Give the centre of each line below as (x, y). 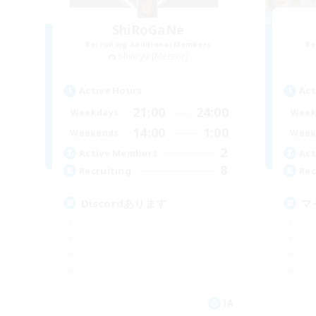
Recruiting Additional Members (148, 45)
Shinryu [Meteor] (153, 56)
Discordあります (124, 203)
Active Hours (111, 91)
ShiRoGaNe (148, 30)
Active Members (119, 153)
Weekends (95, 133)
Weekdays (95, 112)
